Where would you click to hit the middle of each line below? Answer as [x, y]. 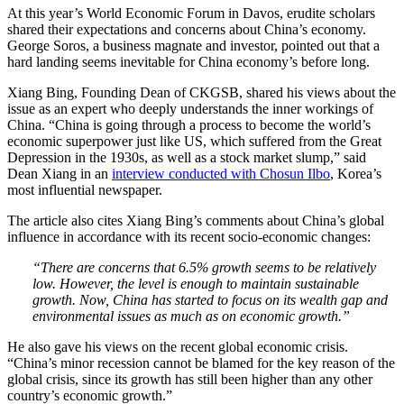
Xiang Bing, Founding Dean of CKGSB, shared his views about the [202, 93]
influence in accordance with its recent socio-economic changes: [189, 237]
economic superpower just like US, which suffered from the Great [194, 142]
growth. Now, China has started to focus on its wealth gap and [211, 300]
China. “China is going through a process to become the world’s [189, 125]
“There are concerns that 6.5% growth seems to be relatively [205, 268]
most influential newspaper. [85, 190]
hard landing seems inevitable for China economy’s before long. [188, 62]
